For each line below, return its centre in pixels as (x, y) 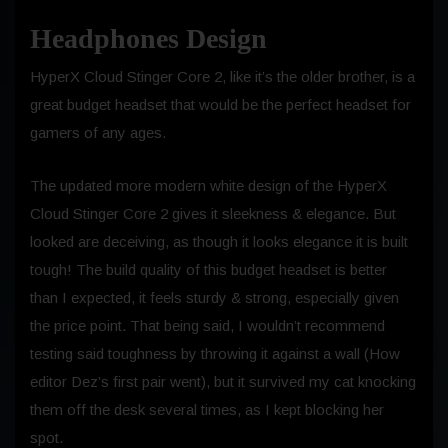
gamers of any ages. (98, 132)
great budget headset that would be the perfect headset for (220, 104)
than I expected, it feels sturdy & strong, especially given (214, 297)
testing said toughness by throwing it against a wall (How (215, 353)
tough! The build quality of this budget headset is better (208, 269)
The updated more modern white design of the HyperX (208, 185)
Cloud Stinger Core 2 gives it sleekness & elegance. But (213, 213)
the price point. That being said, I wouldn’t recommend (207, 325)
